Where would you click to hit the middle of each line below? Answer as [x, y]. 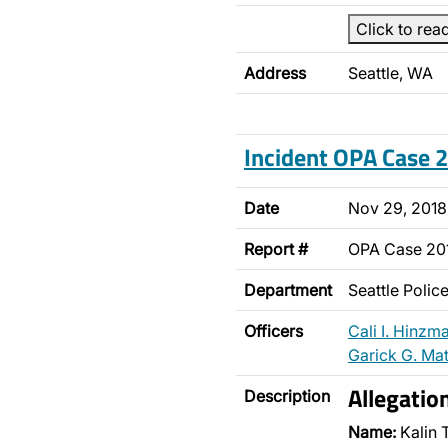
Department [288, 290]
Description [287, 396]
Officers [273, 331]
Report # [276, 249]
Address [275, 73]
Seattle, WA [390, 73]
